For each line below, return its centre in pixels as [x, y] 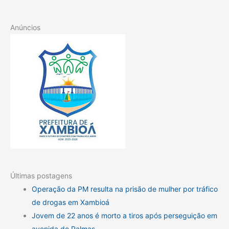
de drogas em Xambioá [71, 202]
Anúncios [25, 27]
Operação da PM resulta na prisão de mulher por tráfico [125, 189]
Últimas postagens [41, 175]
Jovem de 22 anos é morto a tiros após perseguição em [124, 215]
